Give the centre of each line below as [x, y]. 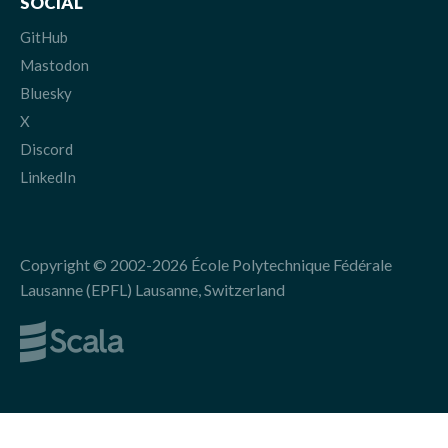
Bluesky [46, 93]
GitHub [44, 37]
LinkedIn [48, 177]
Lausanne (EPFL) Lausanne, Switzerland [152, 289]
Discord [46, 149]
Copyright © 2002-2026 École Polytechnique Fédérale [206, 264]
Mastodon [54, 65]
